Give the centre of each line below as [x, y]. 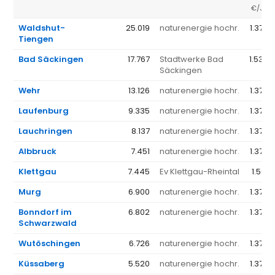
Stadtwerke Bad [192, 59]
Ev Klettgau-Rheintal [200, 171]
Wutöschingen [50, 243]
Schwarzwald [48, 223]
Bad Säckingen [51, 59]
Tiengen [36, 39]
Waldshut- [42, 28]
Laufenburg [44, 110]
